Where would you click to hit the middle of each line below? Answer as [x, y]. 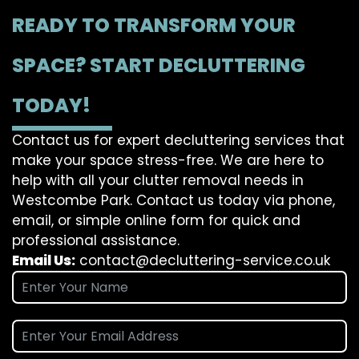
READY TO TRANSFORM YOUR [154, 26]
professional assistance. [96, 241]
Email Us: [44, 261]
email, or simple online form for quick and [156, 221]
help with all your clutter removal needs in [158, 181]
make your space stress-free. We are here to [168, 161]
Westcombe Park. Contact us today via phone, [173, 201]
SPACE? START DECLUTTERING [159, 66]
